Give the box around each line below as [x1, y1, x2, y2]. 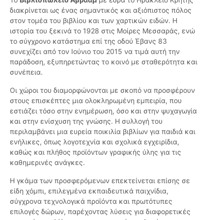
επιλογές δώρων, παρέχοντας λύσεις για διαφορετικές [10, 207, 191, 216]
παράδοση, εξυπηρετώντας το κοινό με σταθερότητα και [10, 57, 197, 66]
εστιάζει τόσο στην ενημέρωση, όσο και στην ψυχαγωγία [10, 107, 197, 115]
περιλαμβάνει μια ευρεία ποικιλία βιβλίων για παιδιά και [10, 127, 195, 136]
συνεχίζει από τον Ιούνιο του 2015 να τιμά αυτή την [10, 47, 180, 56]
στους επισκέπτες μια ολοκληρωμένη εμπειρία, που [10, 96, 182, 105]
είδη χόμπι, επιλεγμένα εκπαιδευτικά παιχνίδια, [10, 187, 168, 195]
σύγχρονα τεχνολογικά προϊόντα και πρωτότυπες [10, 197, 172, 206]
